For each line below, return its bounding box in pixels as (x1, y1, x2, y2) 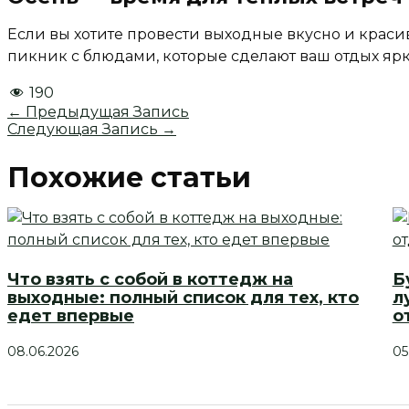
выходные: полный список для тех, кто (7, 288, 359, 309)
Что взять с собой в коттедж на (7, 269, 293, 290)
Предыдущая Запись (22, 103, 189, 121)
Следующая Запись (7, 121, 162, 139)
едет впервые (7, 306, 134, 327)
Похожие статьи (7, 161, 251, 195)
